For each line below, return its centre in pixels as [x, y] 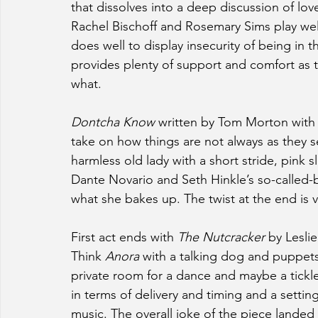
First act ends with [124, 237]
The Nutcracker [221, 237]
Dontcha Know [113, 122]
